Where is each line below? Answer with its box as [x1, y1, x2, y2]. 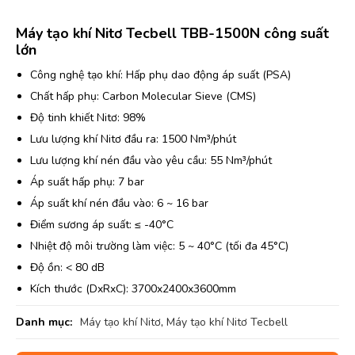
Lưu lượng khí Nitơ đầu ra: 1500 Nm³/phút [30, 132, 236, 147]
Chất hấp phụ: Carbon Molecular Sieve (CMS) [30, 89, 256, 104]
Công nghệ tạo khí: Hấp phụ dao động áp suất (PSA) [30, 67, 291, 82]
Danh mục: [16, 315, 72, 330]
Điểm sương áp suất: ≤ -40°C [30, 217, 174, 232]
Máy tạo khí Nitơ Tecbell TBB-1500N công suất [16, 24, 329, 43]
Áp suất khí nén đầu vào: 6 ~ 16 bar [30, 196, 208, 211]
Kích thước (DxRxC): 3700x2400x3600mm [30, 281, 236, 296]
